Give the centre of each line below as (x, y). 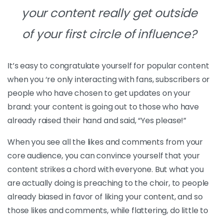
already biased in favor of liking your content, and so (105, 197)
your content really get (88, 13)
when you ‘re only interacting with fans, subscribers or (109, 79)
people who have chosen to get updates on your (99, 93)
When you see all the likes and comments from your (105, 142)
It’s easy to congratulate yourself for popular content (108, 66)
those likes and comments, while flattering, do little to (108, 210)
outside (176, 13)
